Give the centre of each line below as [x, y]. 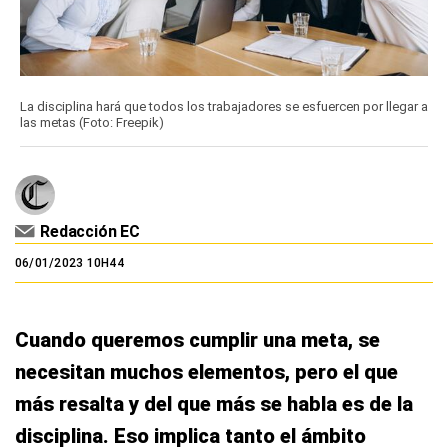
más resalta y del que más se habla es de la [214, 404]
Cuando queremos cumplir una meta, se [197, 340]
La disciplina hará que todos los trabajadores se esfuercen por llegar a [224, 107]
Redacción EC [90, 232]
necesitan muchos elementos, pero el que [206, 372]
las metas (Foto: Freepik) [92, 123]
